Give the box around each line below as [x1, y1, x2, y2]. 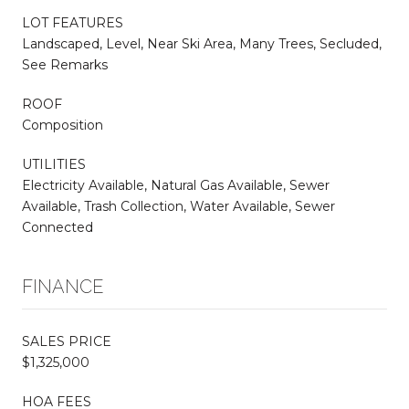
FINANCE [22, 275, 104, 298]
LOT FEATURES [22, 14, 123, 31]
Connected [22, 218, 93, 236]
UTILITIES [22, 155, 86, 173]
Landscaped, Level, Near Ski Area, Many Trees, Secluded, [22, 35, 382, 52]
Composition [22, 116, 103, 133]
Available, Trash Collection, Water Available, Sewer [22, 197, 335, 215]
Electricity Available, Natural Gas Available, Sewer [22, 176, 330, 194]
